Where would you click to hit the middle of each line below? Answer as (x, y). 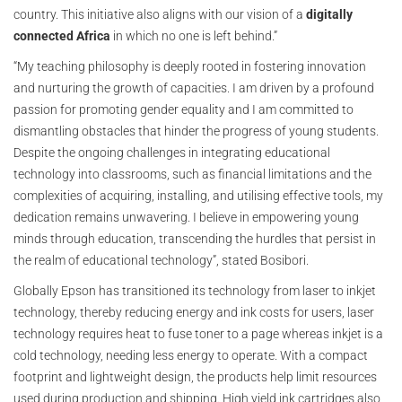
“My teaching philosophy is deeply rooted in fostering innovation (190, 67)
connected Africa (62, 36)
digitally (329, 15)
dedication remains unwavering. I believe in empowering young (186, 218)
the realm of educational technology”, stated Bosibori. (161, 261)
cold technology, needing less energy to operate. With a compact (191, 356)
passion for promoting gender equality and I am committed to (184, 110)
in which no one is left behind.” (194, 36)
